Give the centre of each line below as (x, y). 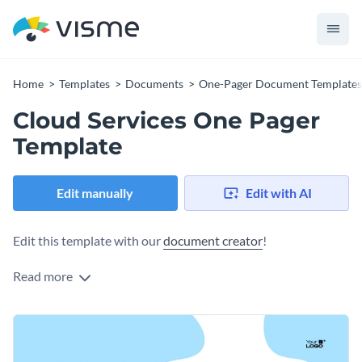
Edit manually (95, 193)
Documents (154, 84)
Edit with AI (278, 193)
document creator (213, 241)
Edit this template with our (88, 241)
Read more (44, 276)
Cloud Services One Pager (166, 120)
